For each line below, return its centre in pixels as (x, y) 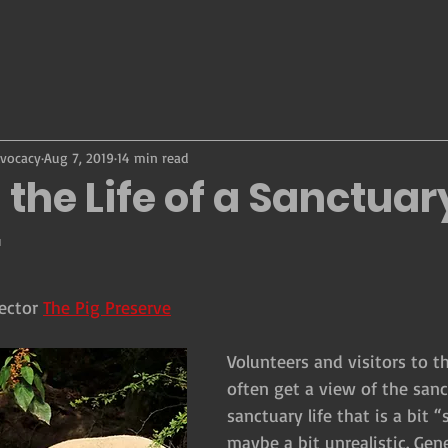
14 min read (152, 157)
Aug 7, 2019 (79, 157)
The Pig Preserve (107, 307)
